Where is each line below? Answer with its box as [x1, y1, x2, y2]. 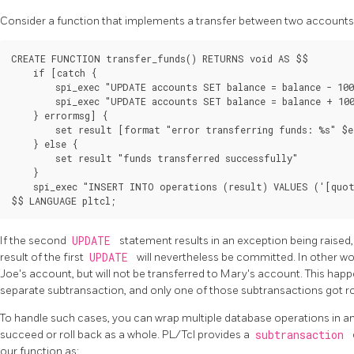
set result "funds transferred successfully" [11, 151, 298, 164]
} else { [11, 137, 78, 150]
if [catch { [11, 66, 97, 79]
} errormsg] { [11, 108, 108, 122]
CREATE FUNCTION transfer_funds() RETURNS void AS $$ [11, 51, 308, 65]
